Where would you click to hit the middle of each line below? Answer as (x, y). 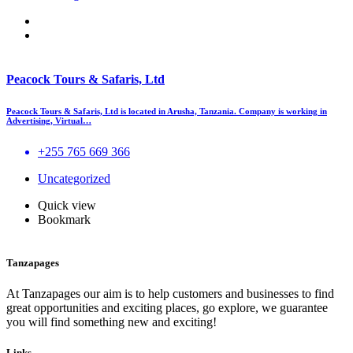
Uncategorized (74, 178)
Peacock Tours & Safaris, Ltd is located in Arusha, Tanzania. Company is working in (167, 111)
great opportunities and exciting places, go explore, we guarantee (167, 307)
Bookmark (64, 219)
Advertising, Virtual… (49, 120)
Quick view (67, 205)
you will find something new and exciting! (111, 321)
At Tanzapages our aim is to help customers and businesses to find (170, 293)
